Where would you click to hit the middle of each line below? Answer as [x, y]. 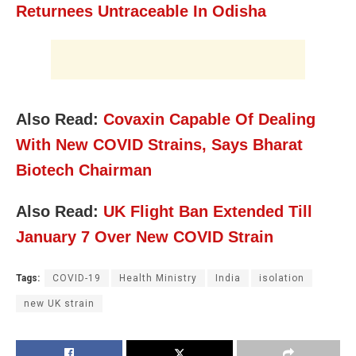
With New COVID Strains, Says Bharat [159, 144]
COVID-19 [77, 278]
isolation [282, 278]
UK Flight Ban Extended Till [208, 211]
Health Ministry [158, 278]
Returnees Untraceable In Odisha [141, 11]
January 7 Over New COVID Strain [145, 236]
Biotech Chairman [84, 170]
